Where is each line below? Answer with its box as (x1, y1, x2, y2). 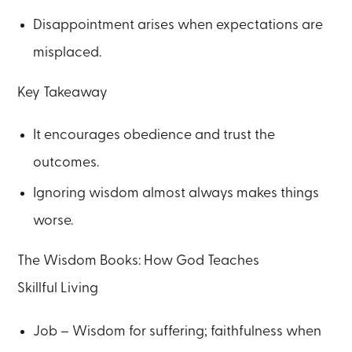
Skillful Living (17, 281, 99, 295)
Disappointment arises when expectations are (33, 18, 324, 32)
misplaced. (33, 46, 102, 60)
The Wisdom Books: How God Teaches (17, 254, 260, 268)
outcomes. (33, 156, 100, 170)
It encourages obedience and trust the (33, 128, 276, 142)
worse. (33, 214, 74, 228)
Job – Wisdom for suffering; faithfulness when (33, 324, 322, 338)
